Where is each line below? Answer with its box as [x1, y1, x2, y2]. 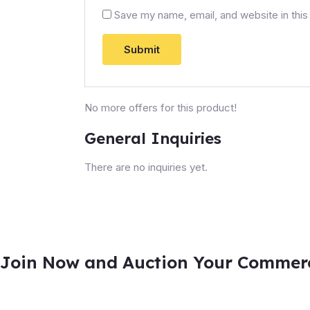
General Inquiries [84, 127, 221, 148]
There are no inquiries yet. [84, 160, 208, 174]
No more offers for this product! [84, 100, 237, 114]
